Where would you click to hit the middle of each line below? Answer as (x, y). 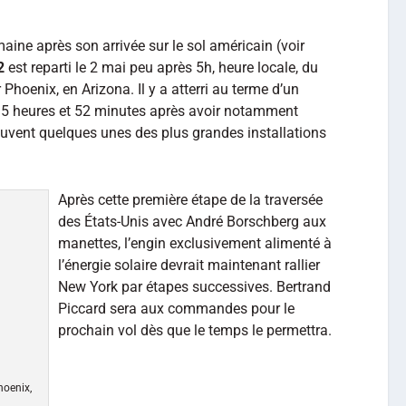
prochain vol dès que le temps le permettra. (195, 330)
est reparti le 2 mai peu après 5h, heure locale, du (161, 68)
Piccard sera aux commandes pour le (176, 308)
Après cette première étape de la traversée (190, 199)
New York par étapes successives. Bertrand (194, 286)
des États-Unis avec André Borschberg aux (192, 221)
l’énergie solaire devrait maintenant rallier (189, 265)
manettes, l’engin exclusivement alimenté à (195, 243)
